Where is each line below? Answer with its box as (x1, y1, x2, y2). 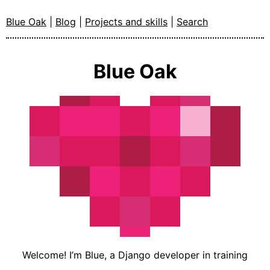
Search (177, 16, 208, 28)
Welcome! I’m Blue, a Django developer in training (22, 249, 248, 262)
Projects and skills (85, 16, 168, 28)
